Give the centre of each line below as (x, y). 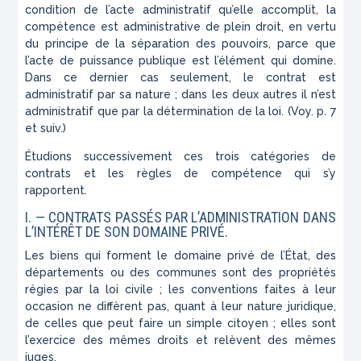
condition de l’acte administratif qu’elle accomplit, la (180, 10)
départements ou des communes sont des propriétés (180, 273)
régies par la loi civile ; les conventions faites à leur (180, 290)
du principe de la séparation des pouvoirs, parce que (180, 44)
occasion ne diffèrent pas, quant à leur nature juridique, (180, 307)
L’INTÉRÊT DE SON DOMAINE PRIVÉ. (127, 232)
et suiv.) (46, 129)
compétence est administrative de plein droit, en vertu (180, 27)
